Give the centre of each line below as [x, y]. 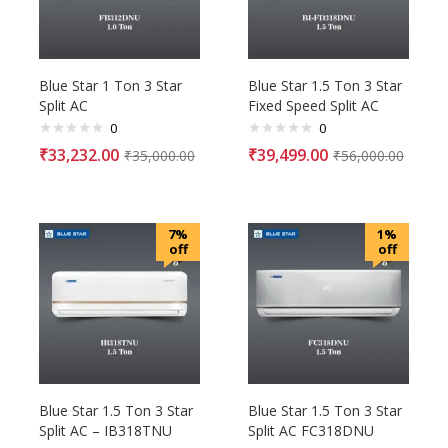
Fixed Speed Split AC [313, 105]
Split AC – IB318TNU [105, 430]
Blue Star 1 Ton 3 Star [110, 85]
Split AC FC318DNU [311, 430]
